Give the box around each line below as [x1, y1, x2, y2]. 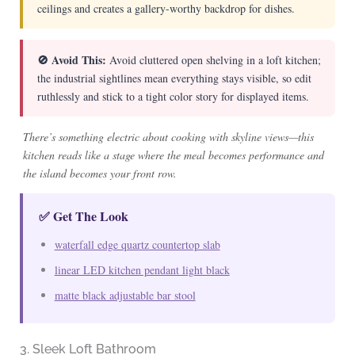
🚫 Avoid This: [36, 52, 106, 69]
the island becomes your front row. [22, 166, 177, 181]
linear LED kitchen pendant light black [54, 262, 230, 278]
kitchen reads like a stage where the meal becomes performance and [22, 147, 324, 163]
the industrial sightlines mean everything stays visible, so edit [36, 71, 311, 86]
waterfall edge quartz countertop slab [54, 237, 220, 253]
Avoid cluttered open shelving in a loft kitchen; [105, 52, 321, 68]
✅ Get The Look [38, 207, 128, 226]
